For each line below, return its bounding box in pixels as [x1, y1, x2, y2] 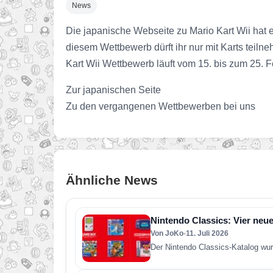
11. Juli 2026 [186, 229, 229, 238]
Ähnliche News [66, 173, 158, 187]
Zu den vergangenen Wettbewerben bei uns [66, 101, 255, 112]
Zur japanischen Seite [66, 85, 161, 95]
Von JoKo [151, 229, 183, 238]
